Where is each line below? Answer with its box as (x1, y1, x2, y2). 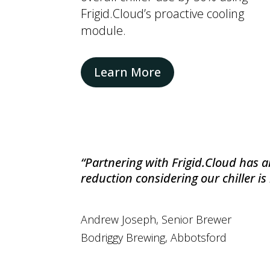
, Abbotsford (165, 230, 227, 245)
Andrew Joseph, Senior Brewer (81, 212, 232, 227)
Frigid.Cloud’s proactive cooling (81, 5, 245, 22)
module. (81, 22, 127, 39)
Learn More (94, 63, 162, 80)
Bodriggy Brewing (81, 230, 166, 245)
